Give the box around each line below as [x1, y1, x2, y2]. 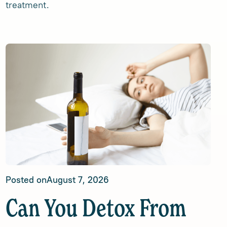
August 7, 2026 [46, 174, 109, 185]
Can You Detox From [5, 198, 186, 222]
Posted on [5, 174, 47, 185]
